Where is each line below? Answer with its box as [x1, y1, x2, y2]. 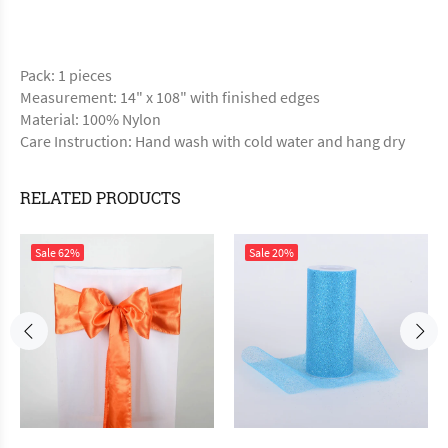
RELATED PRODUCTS [20, 187, 181, 208]
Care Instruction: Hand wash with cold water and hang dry [20, 131, 405, 151]
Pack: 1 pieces [20, 65, 112, 85]
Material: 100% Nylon [20, 109, 161, 129]
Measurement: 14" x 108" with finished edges [20, 87, 320, 107]
